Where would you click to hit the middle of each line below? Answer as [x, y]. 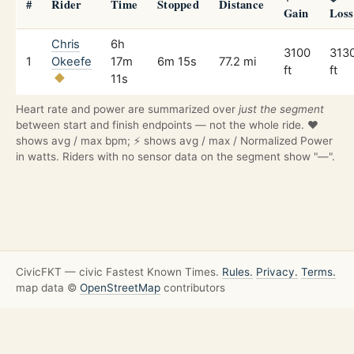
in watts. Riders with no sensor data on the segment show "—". [175, 156]
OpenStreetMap [120, 288]
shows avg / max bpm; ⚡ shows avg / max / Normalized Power [174, 140]
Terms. [318, 272]
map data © [48, 288]
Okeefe [72, 61]
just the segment [281, 109]
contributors [193, 288]
